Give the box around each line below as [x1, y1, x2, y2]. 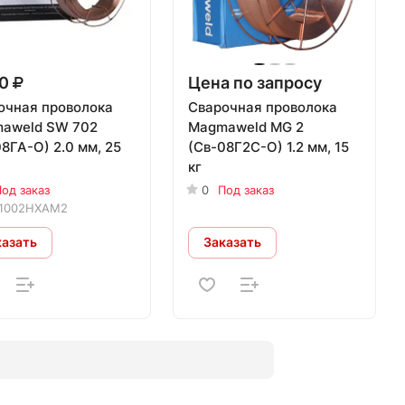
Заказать [203, 234, 262, 250]
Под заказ [218, 182, 275, 197]
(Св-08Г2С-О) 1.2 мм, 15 [188, 137, 350, 155]
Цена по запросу [188, 72, 323, 92]
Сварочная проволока [188, 98, 338, 116]
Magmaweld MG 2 [188, 118, 305, 136]
